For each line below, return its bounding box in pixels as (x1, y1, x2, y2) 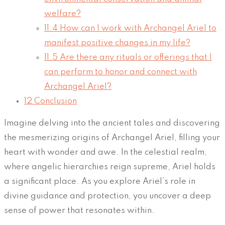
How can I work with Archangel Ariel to (58, 24, 216, 33)
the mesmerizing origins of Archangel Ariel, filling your (4, 134, 220, 143)
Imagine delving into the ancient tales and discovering (4, 119, 220, 128)
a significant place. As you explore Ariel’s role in (4, 177, 195, 186)
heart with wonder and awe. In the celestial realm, (4, 148, 207, 157)
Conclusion (32, 97, 77, 106)
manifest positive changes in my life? (44, 39, 190, 48)
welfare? (44, 10, 81, 19)
